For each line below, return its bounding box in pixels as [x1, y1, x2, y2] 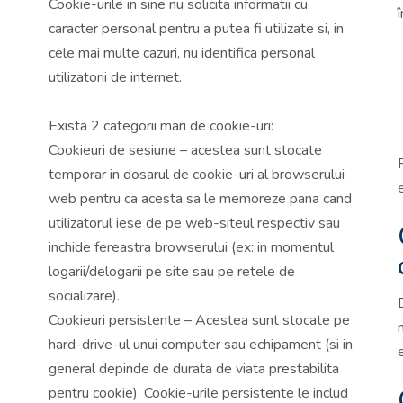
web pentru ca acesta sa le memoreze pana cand [49, 188, 352, 209]
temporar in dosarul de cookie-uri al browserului [49, 164, 345, 184]
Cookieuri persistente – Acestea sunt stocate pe [49, 309, 350, 330]
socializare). [49, 285, 120, 306]
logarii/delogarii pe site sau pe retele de [49, 261, 295, 282]
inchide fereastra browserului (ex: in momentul [49, 237, 334, 257]
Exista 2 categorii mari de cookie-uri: [49, 115, 273, 136]
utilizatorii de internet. [49, 67, 182, 87]
